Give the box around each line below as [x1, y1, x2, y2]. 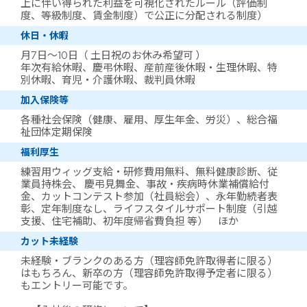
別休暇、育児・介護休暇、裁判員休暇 [21, 73, 195, 87]
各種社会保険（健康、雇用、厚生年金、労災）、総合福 [21, 113, 278, 127]
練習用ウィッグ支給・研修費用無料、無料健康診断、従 [21, 165, 278, 179]
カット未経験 [21, 235, 78, 247]
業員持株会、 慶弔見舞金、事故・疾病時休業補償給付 [21, 177, 269, 191]
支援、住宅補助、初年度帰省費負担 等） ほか [21, 214, 238, 228]
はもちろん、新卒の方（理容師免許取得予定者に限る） [21, 267, 278, 280]
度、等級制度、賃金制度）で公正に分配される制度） [21, 9, 267, 23]
